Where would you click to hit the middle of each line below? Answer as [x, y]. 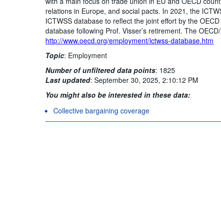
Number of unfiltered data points [101, 70]
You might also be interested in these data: [118, 94]
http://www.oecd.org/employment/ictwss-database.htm [130, 40]
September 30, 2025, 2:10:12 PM [147, 80]
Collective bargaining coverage [102, 110]
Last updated [68, 80]
